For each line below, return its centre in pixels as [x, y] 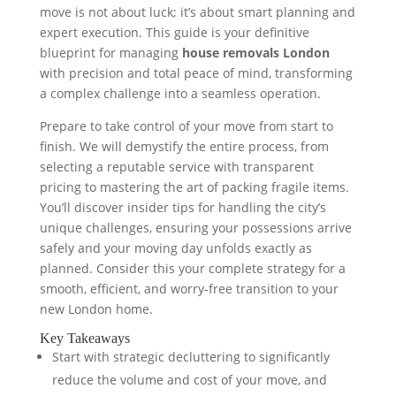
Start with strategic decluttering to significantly [190, 357]
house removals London [255, 53]
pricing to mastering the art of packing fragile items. [194, 187]
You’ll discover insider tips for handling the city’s [183, 207]
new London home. [96, 309]
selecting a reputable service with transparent [176, 167]
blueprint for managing [110, 53]
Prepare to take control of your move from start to [186, 126]
